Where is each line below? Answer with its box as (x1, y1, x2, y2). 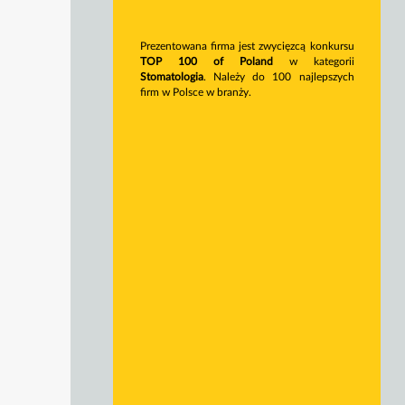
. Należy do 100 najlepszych (203, 71, 354, 83)
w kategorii (272, 56, 354, 68)
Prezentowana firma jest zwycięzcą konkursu (140, 41, 354, 52)
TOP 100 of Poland (140, 56, 273, 68)
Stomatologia (140, 71, 204, 83)
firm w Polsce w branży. (140, 87, 252, 99)
